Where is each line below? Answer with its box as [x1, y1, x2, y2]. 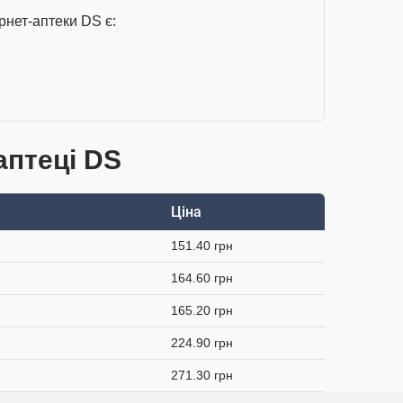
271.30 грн [171, 368, 233, 382]
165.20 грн [171, 303, 233, 318]
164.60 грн [171, 271, 233, 285]
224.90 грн [171, 336, 233, 350]
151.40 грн [171, 238, 233, 253]
